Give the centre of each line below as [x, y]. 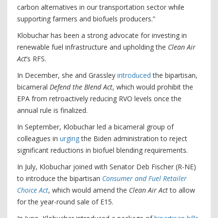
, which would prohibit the [153, 87]
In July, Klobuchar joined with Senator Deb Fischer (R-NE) [107, 167]
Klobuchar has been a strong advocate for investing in [102, 35]
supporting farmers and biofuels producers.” [87, 19]
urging [71, 138]
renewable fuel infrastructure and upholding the [92, 47]
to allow [182, 190]
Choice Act [33, 190]
